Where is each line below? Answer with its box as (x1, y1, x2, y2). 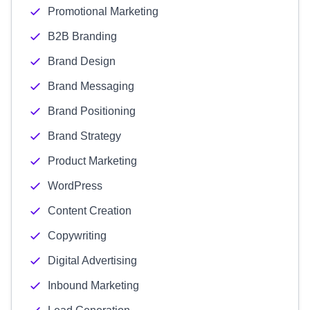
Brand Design (48, 55, 116, 67)
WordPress (48, 180, 102, 192)
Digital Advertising (48, 255, 137, 266)
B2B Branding (48, 30, 117, 42)
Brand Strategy (48, 130, 121, 142)
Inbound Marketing (48, 280, 139, 291)
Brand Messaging (48, 80, 134, 92)
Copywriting (48, 230, 107, 241)
